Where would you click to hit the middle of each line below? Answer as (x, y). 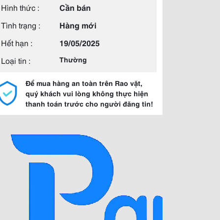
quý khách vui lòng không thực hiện (87, 93)
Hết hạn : (17, 42)
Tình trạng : (21, 25)
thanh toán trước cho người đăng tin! (89, 104)
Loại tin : (16, 60)
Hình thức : (20, 7)
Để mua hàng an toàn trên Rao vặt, (84, 83)
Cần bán (75, 7)
